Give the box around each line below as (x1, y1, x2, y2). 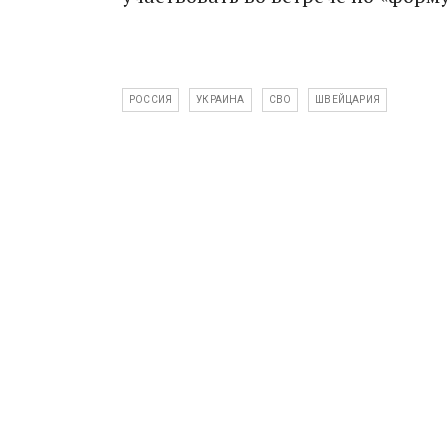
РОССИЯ (129, 94, 173, 105)
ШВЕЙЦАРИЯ (315, 94, 381, 105)
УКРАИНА (196, 94, 245, 105)
